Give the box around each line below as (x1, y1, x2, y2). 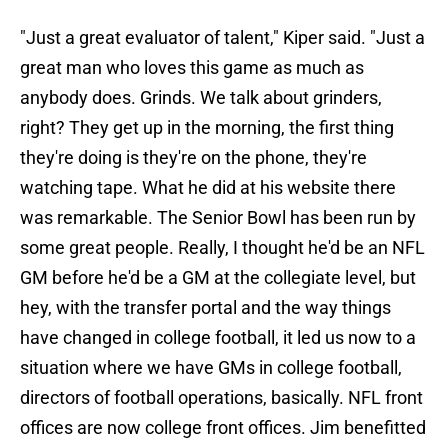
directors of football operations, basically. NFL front (20, 387, 423, 409)
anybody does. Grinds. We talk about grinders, (20, 87, 382, 109)
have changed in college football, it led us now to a (20, 327, 416, 349)
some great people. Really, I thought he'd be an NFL (20, 237, 425, 259)
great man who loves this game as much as (20, 57, 364, 79)
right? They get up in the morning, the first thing (20, 117, 394, 139)
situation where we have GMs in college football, (20, 357, 402, 379)
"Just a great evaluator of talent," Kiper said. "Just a (20, 27, 425, 49)
